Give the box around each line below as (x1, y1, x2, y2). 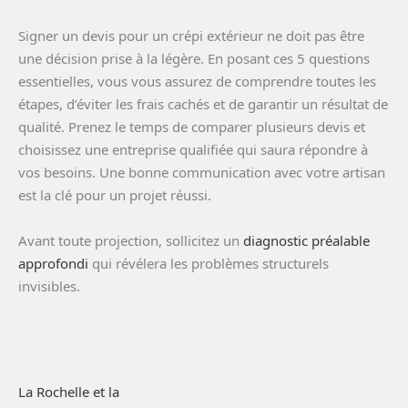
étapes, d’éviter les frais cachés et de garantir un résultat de (18, 94, 388, 113)
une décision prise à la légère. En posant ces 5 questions (18, 48, 370, 67)
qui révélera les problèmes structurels (88, 253, 329, 272)
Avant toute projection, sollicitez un (18, 230, 243, 250)
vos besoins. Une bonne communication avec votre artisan (18, 162, 385, 181)
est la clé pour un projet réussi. (18, 185, 211, 204)
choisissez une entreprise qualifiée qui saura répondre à (18, 139, 368, 158)
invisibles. (18, 276, 80, 295)
